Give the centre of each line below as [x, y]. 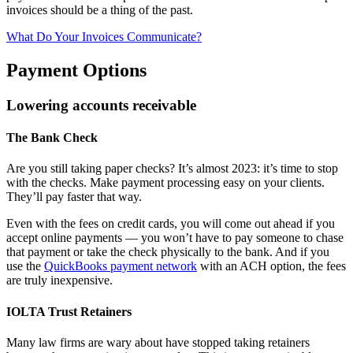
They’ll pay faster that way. [74, 197]
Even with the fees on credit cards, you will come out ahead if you [171, 224]
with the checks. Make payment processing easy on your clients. [165, 183]
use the [25, 266]
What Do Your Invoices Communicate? [104, 36]
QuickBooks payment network [121, 266]
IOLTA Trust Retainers [69, 311]
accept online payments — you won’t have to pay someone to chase [175, 238]
